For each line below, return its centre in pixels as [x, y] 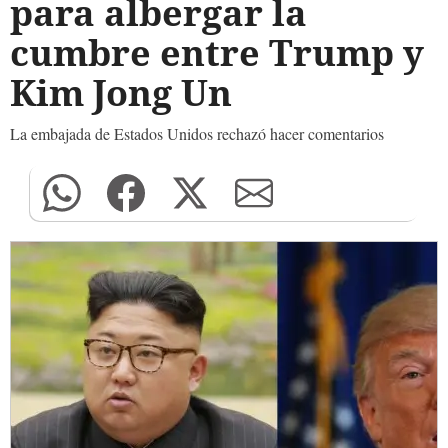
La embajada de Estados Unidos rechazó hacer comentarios [197, 133]
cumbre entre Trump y [217, 52]
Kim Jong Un [121, 92]
